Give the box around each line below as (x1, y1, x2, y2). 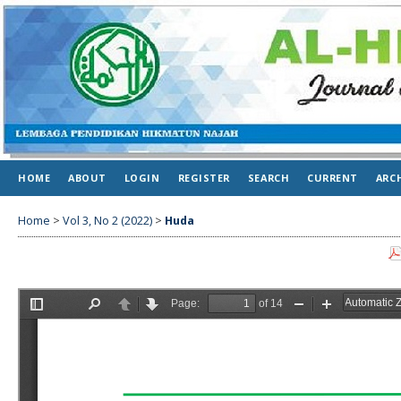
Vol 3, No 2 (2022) (63, 212, 152, 228)
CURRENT (307, 171, 358, 184)
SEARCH (247, 171, 290, 184)
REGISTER (177, 171, 230, 184)
